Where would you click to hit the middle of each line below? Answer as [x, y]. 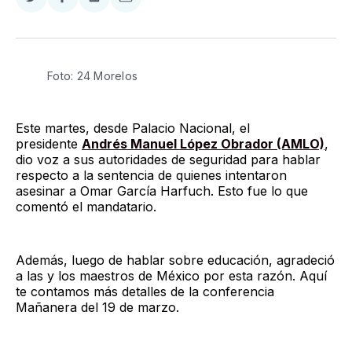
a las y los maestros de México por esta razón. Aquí [171, 275]
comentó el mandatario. [86, 206]
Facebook [92, 35]
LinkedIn [118, 35]
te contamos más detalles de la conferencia [145, 291]
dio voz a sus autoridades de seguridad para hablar [168, 159]
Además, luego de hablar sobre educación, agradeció [175, 260]
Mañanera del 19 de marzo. [97, 307]
